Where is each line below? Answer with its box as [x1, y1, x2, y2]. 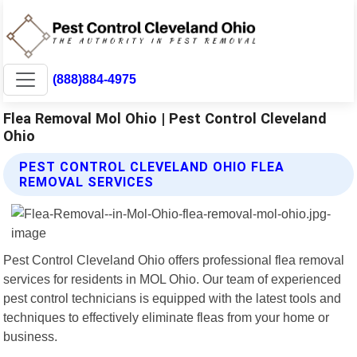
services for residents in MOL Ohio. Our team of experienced [3, 271, 342, 286]
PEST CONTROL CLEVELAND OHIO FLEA [19, 159, 285, 175]
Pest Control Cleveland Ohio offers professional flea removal [3, 252, 345, 267]
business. [3, 328, 58, 343]
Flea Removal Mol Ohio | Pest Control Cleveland [3, 109, 328, 127]
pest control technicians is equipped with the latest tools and [3, 290, 342, 305]
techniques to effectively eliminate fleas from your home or [3, 309, 330, 324]
